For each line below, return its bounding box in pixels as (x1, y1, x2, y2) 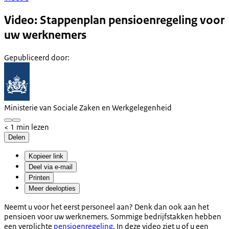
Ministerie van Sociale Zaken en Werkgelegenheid (4, 102, 172, 112)
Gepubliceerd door (4, 52, 67, 62)
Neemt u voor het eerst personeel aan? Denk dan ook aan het (4, 201, 209, 212)
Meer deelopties (29, 184, 76, 192)
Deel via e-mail (29, 163, 73, 171)
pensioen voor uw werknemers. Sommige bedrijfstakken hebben (4, 211, 221, 221)
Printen (29, 173, 50, 181)
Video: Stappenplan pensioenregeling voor (4, 12, 224, 28)
